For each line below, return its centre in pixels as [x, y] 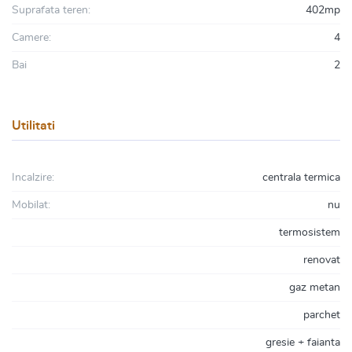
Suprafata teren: [51, 10]
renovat [322, 260]
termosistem [310, 233]
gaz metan [315, 288]
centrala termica [301, 178]
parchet [322, 315]
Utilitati [33, 126]
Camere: [31, 38]
